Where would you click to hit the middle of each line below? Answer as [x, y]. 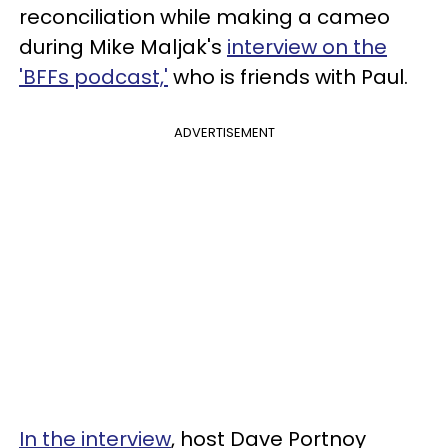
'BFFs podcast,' [93, 76]
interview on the [307, 46]
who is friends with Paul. [288, 76]
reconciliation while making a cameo [204, 16]
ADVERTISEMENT [224, 132]
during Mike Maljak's [123, 46]
